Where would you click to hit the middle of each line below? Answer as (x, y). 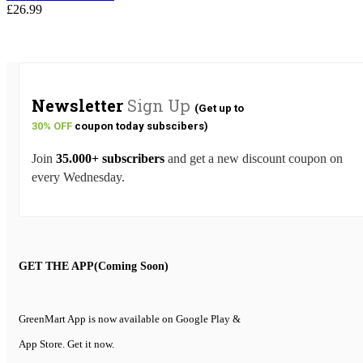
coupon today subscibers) (141, 126)
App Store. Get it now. (66, 344)
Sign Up (157, 106)
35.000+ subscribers (110, 159)
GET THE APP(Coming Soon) (94, 266)
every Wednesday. (78, 177)
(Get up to (219, 109)
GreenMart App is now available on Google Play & (130, 319)
